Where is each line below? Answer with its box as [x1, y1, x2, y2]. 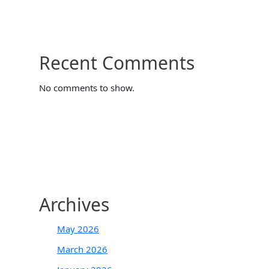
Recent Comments [39, 50, 195, 75]
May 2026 [57, 223, 99, 235]
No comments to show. [39, 81, 134, 94]
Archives [39, 192, 109, 217]
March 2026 [57, 243, 107, 255]
